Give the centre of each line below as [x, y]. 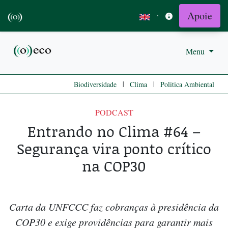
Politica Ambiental [187, 84]
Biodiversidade [95, 84]
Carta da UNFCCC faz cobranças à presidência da [114, 207]
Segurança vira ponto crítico [114, 149]
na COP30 [114, 166]
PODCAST [114, 112]
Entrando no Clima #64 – [114, 131]
